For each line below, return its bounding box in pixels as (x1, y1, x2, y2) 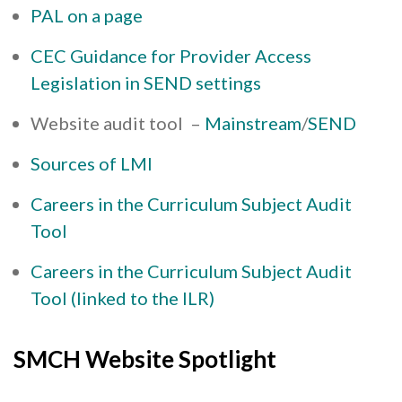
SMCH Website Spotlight (13, 344, 276, 373)
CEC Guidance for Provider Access (31, 45, 311, 67)
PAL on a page (31, 4, 143, 27)
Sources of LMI (31, 153, 153, 175)
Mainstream (205, 112, 301, 135)
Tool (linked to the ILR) (31, 287, 214, 310)
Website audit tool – (31, 112, 205, 135)
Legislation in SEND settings (31, 72, 261, 94)
